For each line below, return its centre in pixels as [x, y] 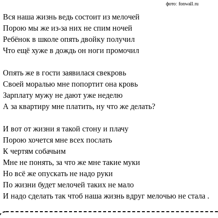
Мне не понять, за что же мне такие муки [72, 163]
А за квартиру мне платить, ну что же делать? [79, 107]
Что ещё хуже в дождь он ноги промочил [71, 51]
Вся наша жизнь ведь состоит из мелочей [71, 17]
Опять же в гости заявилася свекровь [64, 73]
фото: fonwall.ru [182, 4]
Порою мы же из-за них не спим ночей [68, 28]
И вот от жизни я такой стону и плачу [66, 129]
